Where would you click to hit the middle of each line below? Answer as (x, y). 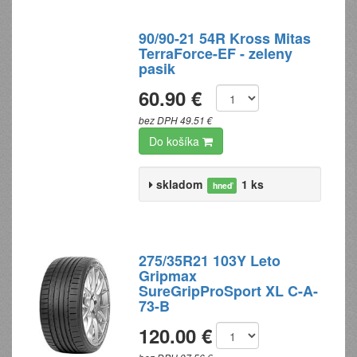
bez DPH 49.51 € (176, 120)
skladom (180, 184)
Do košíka (176, 141)
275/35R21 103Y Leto (210, 261)
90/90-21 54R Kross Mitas (225, 38)
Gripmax (168, 276)
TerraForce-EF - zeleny (216, 53)
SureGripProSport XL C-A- (229, 291)
